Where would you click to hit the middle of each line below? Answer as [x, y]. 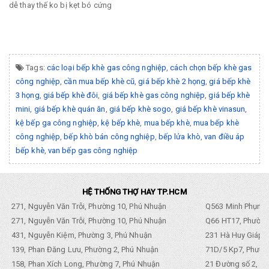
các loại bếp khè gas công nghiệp [107, 67]
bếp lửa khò [179, 136]
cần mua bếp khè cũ [99, 81]
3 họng [28, 95]
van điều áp [225, 136]
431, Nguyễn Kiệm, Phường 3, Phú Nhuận [81, 235]
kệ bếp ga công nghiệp [57, 122]
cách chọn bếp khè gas [211, 67]
